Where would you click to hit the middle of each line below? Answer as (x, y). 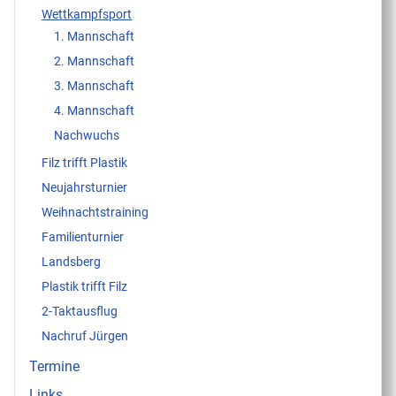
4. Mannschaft (94, 110)
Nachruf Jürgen (85, 336)
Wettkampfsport (87, 15)
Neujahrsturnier (84, 188)
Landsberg (71, 262)
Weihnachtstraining (95, 213)
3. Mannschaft (94, 85)
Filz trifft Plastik (84, 163)
